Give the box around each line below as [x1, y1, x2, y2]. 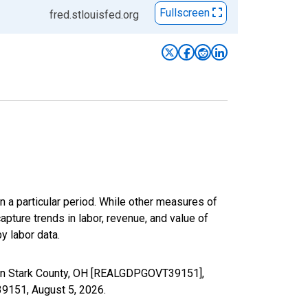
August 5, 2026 [32, 283, 104, 296]
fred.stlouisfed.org [49, 8, 139, 21]
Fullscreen [159, 6, 212, 20]
